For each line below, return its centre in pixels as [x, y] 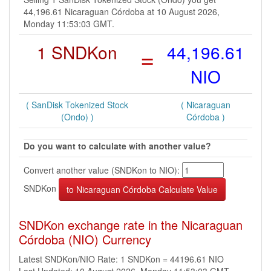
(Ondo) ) [77, 117]
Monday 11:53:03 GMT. [69, 24]
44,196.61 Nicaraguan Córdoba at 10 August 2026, [122, 11]
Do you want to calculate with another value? [117, 146]
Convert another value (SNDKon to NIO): [103, 170]
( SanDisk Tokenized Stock [77, 105]
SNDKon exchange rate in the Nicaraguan [131, 225]
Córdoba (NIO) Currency [85, 239]
